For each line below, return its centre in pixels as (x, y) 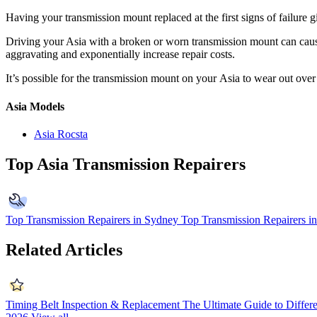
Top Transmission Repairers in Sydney (92, 219)
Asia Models (35, 106)
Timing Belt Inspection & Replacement (93, 305)
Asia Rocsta (61, 134)
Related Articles (64, 249)
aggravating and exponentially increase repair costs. (120, 54)
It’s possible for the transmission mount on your (111, 79)
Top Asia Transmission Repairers (126, 164)
